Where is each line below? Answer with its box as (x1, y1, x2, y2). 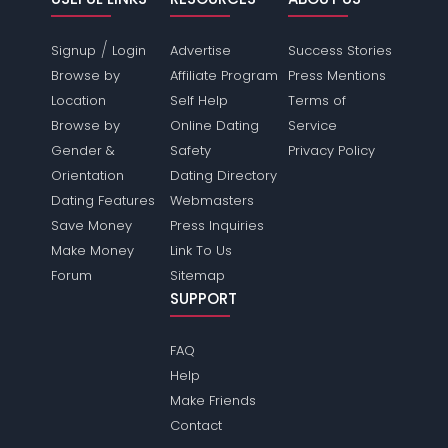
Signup (51, 41, 97, 60)
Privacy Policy (287, 141, 375, 160)
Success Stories (287, 41, 392, 60)
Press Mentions (287, 66, 386, 85)
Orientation (51, 166, 125, 185)
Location (51, 91, 107, 110)
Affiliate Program (169, 66, 278, 85)
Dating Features (51, 191, 156, 210)
